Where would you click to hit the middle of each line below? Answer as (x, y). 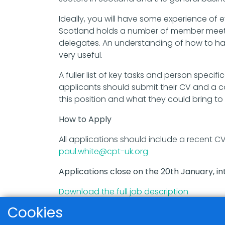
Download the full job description (124, 191)
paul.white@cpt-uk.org (103, 151)
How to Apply (85, 119)
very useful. (81, 55)
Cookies (35, 212)
